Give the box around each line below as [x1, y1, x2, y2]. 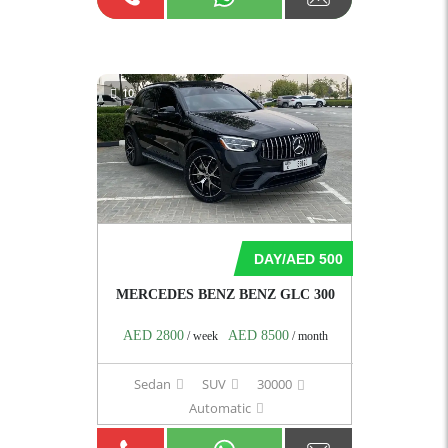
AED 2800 [122, 327, 184, 343]
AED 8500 [227, 327, 289, 343]
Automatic [189, 398, 251, 417]
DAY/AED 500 [253, 250, 343, 267]
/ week [183, 328, 218, 343]
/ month [288, 328, 328, 343]
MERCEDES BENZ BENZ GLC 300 [115, 286, 335, 302]
